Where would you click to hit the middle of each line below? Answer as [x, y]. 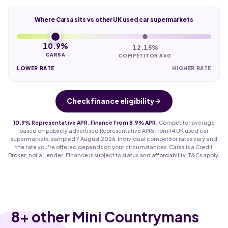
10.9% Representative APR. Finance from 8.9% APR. [85, 122]
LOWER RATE [36, 68]
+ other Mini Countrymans [110, 216]
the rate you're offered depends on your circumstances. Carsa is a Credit [114, 147]
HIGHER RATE [192, 68]
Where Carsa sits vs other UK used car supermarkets [114, 19]
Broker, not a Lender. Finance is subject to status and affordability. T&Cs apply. [114, 155]
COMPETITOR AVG [145, 55]
